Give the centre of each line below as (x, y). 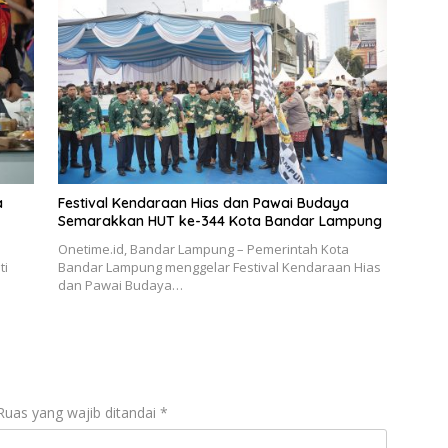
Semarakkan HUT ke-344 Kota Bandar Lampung (219, 220)
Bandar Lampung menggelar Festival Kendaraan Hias (219, 266)
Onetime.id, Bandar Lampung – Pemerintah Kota (203, 248)
